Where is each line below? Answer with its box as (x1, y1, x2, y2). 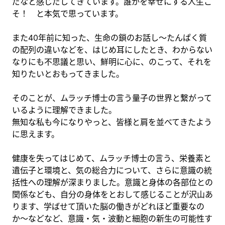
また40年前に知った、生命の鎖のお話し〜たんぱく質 (12, 32, 207, 43)
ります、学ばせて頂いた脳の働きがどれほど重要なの (12, 201, 204, 211)
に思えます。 (12, 129, 59, 139)
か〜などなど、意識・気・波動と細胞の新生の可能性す (12, 213, 212, 223)
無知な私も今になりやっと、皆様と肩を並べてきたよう (12, 117, 212, 127)
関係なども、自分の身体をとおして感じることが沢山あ (12, 189, 213, 199)
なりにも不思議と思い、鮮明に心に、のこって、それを (12, 56, 211, 67)
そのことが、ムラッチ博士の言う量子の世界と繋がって (12, 92, 212, 103)
